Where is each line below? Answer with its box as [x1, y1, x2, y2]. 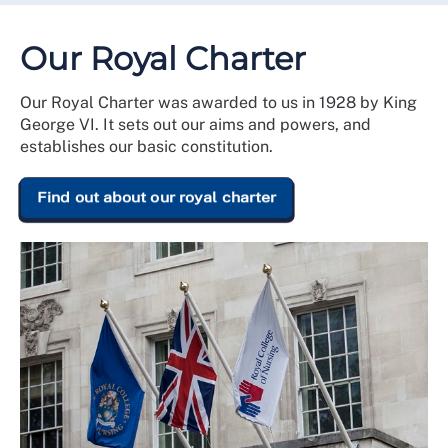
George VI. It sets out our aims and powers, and [20, 115, 371, 135]
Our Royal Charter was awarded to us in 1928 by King [20, 93, 417, 113]
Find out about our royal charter [37, 189, 277, 206]
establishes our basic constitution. [20, 137, 273, 157]
